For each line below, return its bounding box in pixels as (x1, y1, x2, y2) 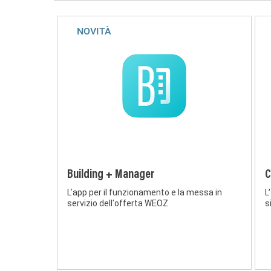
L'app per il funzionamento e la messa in (67, 186, 222, 198)
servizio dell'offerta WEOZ (67, 197, 168, 209)
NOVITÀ (77, 25, 111, 37)
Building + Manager (67, 168, 155, 181)
